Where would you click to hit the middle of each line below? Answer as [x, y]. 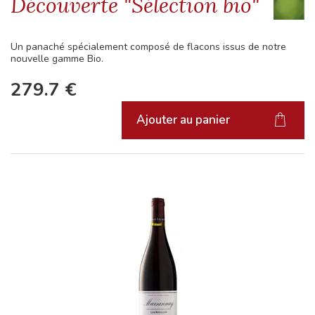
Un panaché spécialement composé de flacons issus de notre [148, 46]
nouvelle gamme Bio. [57, 58]
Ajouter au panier [183, 120]
